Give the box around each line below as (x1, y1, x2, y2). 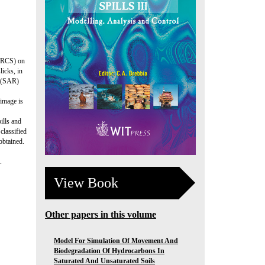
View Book (54, 174, 118, 190)
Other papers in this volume (45, 209, 156, 219)
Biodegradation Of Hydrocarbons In (54, 246, 164, 255)
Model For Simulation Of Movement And (54, 236, 178, 245)
